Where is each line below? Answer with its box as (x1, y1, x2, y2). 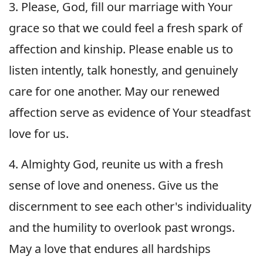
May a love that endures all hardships (9, 240, 211, 257)
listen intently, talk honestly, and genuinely (9, 62, 238, 78)
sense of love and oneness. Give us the (9, 177, 218, 193)
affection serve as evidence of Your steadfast (9, 104, 251, 120)
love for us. (9, 125, 69, 141)
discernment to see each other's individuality (9, 198, 251, 214)
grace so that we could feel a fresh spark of (9, 19, 242, 36)
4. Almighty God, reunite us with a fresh (9, 156, 223, 172)
